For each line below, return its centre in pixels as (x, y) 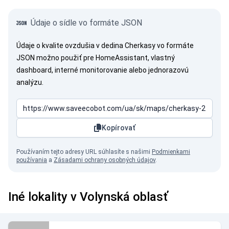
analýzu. (30, 82)
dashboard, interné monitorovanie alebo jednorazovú (102, 70)
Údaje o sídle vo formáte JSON (86, 23)
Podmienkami (171, 152)
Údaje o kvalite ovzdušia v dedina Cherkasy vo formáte (105, 45)
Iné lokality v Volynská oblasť (88, 197)
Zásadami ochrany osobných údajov (105, 160)
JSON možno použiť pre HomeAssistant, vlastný (96, 58)
